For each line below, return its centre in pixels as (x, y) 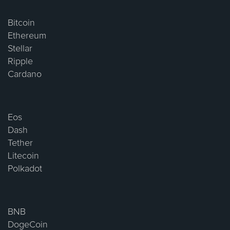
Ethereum (27, 36)
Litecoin (23, 156)
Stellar (20, 49)
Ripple (20, 62)
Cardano (25, 75)
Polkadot (25, 169)
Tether (20, 143)
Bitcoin (21, 23)
